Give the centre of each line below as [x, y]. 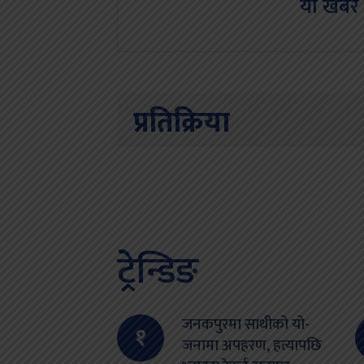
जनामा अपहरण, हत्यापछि [252, 346]
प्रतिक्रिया [181, 123]
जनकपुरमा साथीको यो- [246, 325]
